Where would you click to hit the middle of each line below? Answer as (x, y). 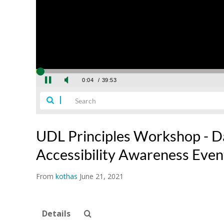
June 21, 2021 (101, 176)
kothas (66, 176)
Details (56, 214)
